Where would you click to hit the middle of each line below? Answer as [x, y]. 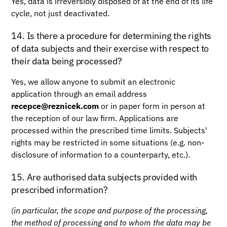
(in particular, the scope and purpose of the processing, [110, 210]
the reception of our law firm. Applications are [95, 118]
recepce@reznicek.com [55, 106]
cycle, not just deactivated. [61, 13]
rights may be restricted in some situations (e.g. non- [108, 142]
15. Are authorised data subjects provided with [104, 177]
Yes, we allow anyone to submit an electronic [93, 82]
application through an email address [79, 94]
